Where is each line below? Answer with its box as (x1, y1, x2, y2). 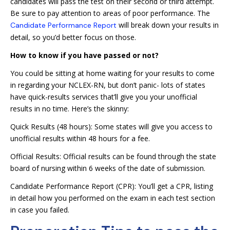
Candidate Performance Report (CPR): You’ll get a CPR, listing (10, 181, 213, 191)
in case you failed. (10, 205, 69, 215)
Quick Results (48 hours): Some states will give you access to (10, 122, 213, 131)
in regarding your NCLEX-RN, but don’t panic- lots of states (10, 80, 205, 90)
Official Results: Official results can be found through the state (10, 151, 216, 161)
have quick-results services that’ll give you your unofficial (10, 92, 197, 102)
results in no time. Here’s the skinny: (10, 104, 129, 113)
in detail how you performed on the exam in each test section (10, 193, 215, 203)
